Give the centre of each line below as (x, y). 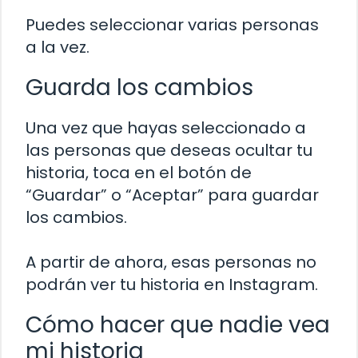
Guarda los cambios (139, 88)
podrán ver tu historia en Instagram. (172, 285)
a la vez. (58, 48)
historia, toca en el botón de (139, 173)
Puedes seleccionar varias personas (172, 25)
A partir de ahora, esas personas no (171, 263)
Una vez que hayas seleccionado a (166, 128)
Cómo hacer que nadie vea (178, 325)
